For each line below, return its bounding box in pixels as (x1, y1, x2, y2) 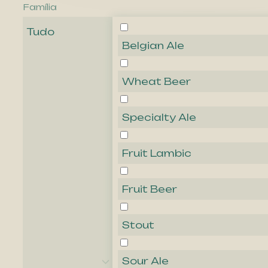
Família (23, 2, 57, 13)
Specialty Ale (122, 111, 196, 124)
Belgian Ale (122, 39, 184, 52)
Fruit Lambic (122, 147, 191, 160)
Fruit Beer (122, 183, 177, 196)
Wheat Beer (122, 75, 191, 88)
